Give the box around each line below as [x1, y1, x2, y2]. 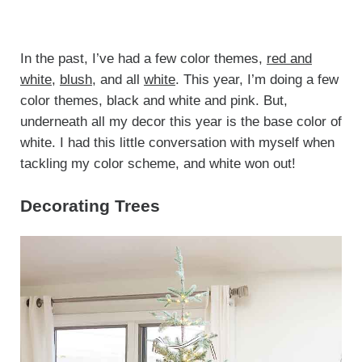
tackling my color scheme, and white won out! [19, 156, 296, 172]
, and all [91, 72, 144, 88]
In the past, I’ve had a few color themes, [19, 51, 267, 67]
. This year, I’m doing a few [175, 72, 339, 88]
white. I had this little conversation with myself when [19, 135, 335, 151]
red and [266, 51, 312, 67]
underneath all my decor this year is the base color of [19, 114, 342, 130]
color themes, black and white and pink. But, [19, 93, 288, 109]
